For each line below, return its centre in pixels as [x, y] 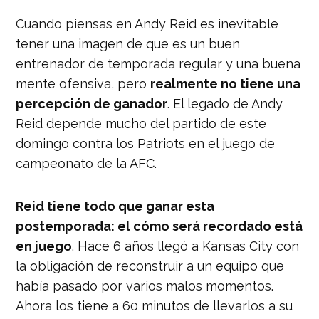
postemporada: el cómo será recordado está [159, 226]
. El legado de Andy [225, 103]
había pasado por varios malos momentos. [145, 286]
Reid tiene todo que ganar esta [115, 206]
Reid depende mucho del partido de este [141, 123]
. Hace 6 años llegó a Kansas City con [186, 246]
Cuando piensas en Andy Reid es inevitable [147, 23]
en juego [44, 246]
